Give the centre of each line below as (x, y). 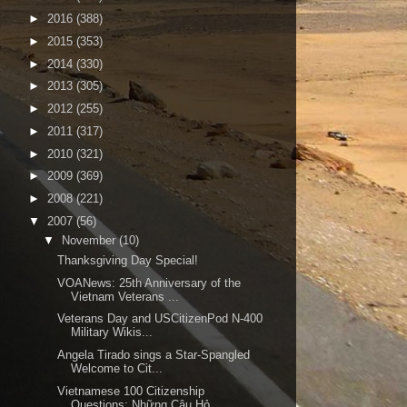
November (90, 241)
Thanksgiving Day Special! (128, 260)
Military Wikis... (112, 333)
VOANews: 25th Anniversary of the (149, 283)
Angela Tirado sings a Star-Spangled (154, 355)
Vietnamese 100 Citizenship (131, 391)
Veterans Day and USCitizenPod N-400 (160, 319)
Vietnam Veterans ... (125, 296)
